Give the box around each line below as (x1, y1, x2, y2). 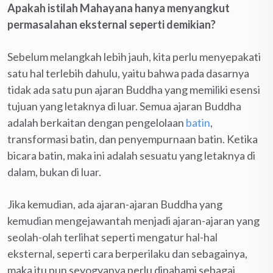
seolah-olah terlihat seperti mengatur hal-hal (7, 230, 218, 244)
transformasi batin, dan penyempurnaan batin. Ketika (7, 132, 258, 146)
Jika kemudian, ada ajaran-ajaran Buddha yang (7, 197, 222, 211)
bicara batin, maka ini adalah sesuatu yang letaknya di (7, 148, 255, 162)
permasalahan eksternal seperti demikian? (7, 17, 216, 31)
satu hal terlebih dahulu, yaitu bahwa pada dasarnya (7, 66, 249, 80)
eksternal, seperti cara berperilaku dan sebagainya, (7, 246, 247, 260)
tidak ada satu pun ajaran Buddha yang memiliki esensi (7, 82, 260, 96)
